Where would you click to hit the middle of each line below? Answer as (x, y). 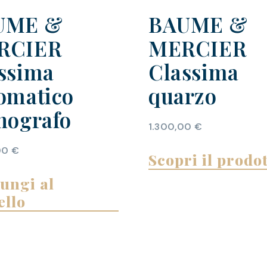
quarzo (183, 96)
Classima (194, 72)
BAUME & (198, 24)
